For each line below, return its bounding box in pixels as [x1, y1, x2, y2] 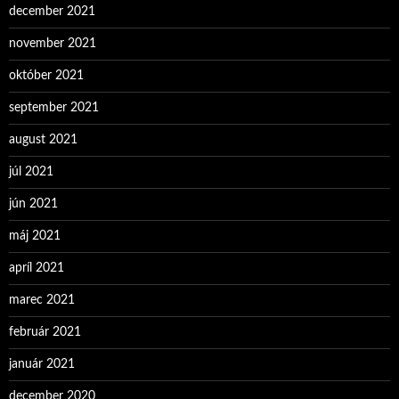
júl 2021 [9, 166, 53, 178]
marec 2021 [9, 294, 75, 306]
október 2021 [9, 69, 84, 82]
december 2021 [9, 5, 95, 18]
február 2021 [9, 326, 81, 338]
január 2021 [9, 358, 75, 370]
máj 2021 [9, 230, 61, 242]
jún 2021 [9, 198, 58, 210]
